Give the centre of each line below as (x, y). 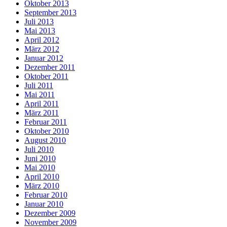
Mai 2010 (40, 168)
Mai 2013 (40, 31)
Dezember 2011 (50, 67)
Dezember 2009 (50, 213)
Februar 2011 (46, 122)
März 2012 (42, 49)
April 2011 (42, 104)
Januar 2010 (44, 204)
